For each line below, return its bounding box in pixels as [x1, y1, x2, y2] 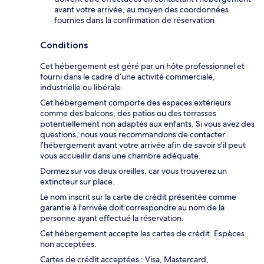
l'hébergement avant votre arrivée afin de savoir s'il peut [40, 139, 246, 150]
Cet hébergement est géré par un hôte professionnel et [40, 60, 245, 71]
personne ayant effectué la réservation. [40, 212, 184, 223]
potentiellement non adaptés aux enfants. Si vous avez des [40, 118, 255, 129]
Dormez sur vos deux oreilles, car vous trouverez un [40, 165, 227, 176]
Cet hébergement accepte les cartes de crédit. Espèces [40, 227, 245, 239]
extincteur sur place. [40, 176, 115, 187]
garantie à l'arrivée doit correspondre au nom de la [40, 202, 225, 213]
